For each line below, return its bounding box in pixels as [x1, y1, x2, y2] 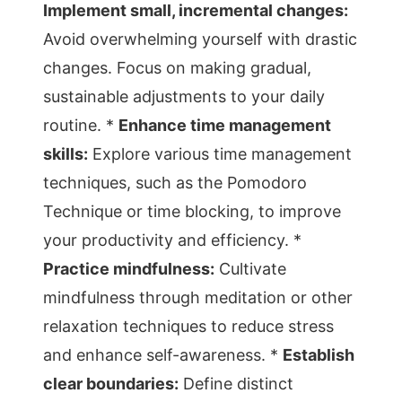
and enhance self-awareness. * [43, 345, 283, 364]
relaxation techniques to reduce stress [43, 317, 334, 336]
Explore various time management [88, 144, 352, 163]
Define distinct [179, 374, 293, 393]
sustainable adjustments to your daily [43, 87, 325, 106]
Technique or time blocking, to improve [43, 202, 341, 221]
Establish [283, 345, 354, 364]
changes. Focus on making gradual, [43, 58, 311, 77]
